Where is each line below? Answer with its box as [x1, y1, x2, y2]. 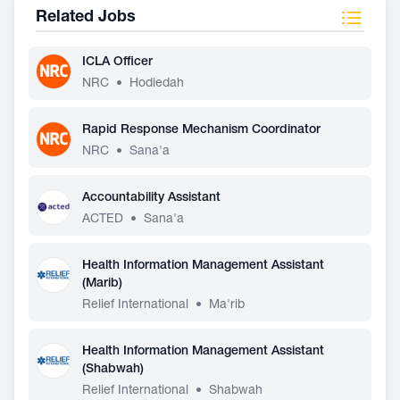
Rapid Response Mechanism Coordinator [82, 124, 321, 137]
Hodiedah [129, 78, 184, 90]
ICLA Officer [82, 56, 153, 69]
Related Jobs [36, 10, 136, 26]
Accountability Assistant [82, 192, 221, 204]
